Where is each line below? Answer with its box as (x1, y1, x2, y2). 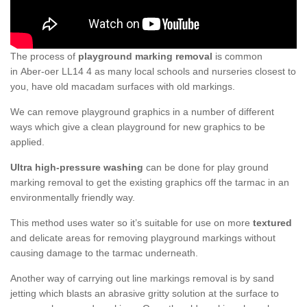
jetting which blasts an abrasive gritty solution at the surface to (10, 288, 279, 299)
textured (253, 217, 292, 229)
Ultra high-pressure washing (10, 162, 143, 173)
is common (212, 51, 262, 62)
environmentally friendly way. (10, 192, 135, 204)
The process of (10, 51, 78, 62)
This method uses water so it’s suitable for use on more (10, 217, 253, 229)
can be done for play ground (143, 162, 269, 173)
